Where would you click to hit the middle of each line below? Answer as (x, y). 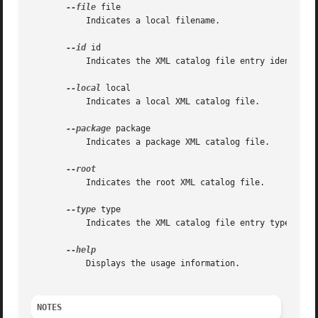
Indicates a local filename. (51, 21)
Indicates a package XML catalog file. (51, 142)
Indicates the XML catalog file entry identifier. (51, 61)
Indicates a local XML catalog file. (51, 102)
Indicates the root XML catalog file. (51, 183)
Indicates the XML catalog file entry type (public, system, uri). (51, 223)
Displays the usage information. (51, 264)
